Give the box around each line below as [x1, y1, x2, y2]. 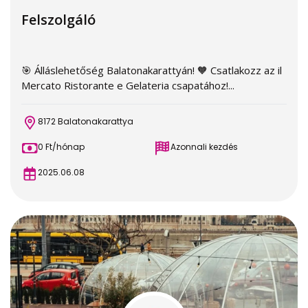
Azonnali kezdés [170, 141, 238, 153]
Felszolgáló [21, 10, 96, 29]
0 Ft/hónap [38, 141, 85, 153]
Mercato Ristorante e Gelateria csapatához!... [21, 78, 234, 92]
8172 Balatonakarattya [38, 115, 133, 127]
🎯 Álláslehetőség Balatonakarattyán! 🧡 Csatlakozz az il [21, 63, 282, 77]
